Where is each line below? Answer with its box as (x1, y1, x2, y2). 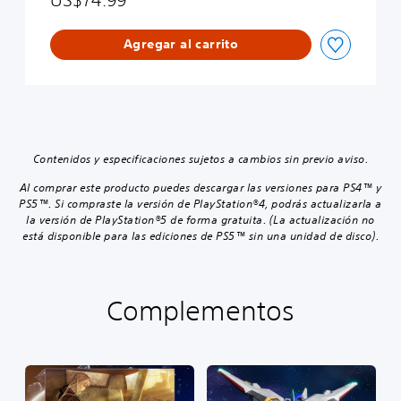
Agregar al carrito (123, 36, 239, 53)
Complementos (106, 294, 295, 327)
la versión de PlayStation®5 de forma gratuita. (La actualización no (26, 211, 375, 227)
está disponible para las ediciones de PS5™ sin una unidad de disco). (22, 227, 379, 243)
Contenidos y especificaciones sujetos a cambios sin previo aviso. (32, 150, 369, 166)
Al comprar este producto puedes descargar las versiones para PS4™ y (19, 179, 382, 195)
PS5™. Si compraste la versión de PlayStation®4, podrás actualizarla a (19, 195, 382, 211)
